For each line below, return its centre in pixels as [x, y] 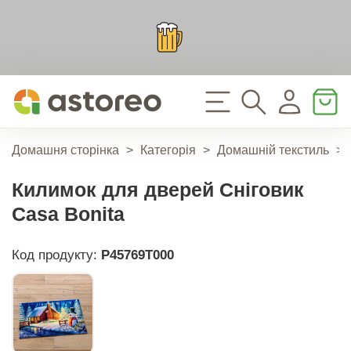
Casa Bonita [68, 213]
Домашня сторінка [65, 150]
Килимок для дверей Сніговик [158, 189]
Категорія [168, 150]
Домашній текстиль [273, 150]
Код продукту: [56, 255]
